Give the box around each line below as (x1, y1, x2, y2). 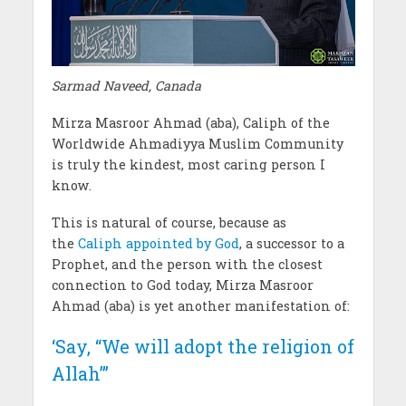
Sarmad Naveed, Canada (51, 77, 201, 94)
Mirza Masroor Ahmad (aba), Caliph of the (51, 113, 330, 131)
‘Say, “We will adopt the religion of (51, 333, 354, 358)
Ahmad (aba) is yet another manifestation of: (51, 296, 350, 314)
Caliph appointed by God (77, 234, 239, 252)
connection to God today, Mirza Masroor (51, 275, 314, 294)
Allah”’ (51, 361, 109, 385)
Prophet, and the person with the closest (51, 255, 323, 273)
